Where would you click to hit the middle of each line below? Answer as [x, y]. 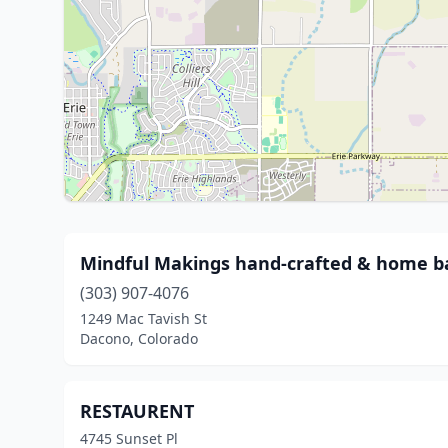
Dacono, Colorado [139, 338]
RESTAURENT [137, 411]
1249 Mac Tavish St [143, 318]
